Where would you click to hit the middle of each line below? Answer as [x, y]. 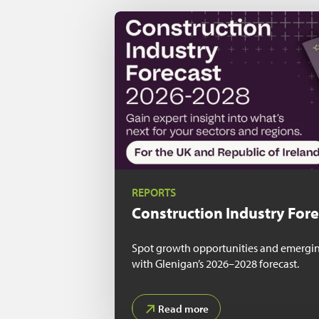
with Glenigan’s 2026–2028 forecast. [216, 264]
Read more [183, 308]
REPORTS [154, 193]
